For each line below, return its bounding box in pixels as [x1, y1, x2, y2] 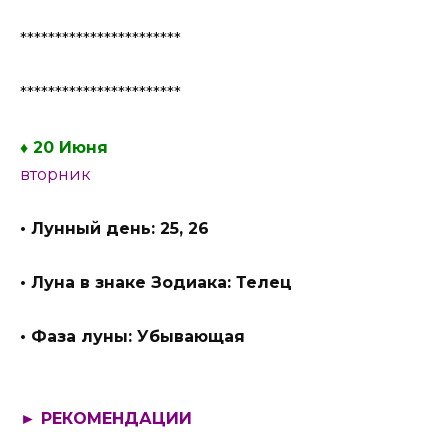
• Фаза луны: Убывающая [20, 327, 245, 347]
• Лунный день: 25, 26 [20, 219, 209, 239]
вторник [20, 164, 91, 184]
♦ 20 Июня [20, 137, 108, 157]
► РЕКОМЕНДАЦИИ [20, 408, 192, 428]
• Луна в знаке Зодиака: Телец [20, 273, 292, 293]
